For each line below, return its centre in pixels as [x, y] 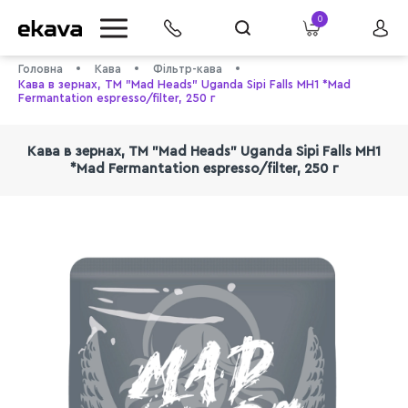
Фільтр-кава [188, 69]
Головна [41, 69]
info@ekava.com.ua [106, 240]
